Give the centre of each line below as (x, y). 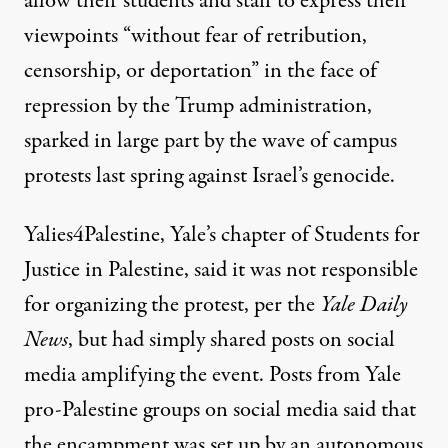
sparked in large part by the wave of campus (210, 141)
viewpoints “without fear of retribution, (195, 36)
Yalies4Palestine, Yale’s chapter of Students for (222, 235)
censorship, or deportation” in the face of (200, 71)
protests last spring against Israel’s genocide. (209, 176)
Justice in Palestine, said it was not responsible (221, 270)
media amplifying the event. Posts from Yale (212, 375)
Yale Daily (364, 305)
